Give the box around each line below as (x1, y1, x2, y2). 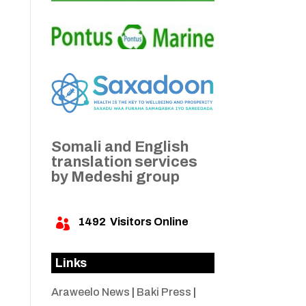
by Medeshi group (51, 169, 180, 186)
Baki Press (136, 286, 191, 298)
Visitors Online (105, 216, 189, 228)
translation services (51, 154, 197, 171)
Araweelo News (51, 286, 130, 298)
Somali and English (51, 139, 189, 156)
